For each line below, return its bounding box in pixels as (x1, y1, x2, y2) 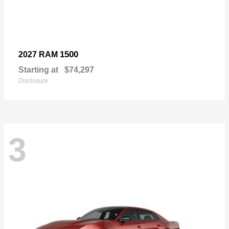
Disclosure (18, 77, 48, 84)
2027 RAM (18, 50, 60, 59)
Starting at (18, 65, 58, 74)
